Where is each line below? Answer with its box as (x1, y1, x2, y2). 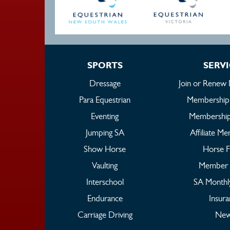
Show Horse (84, 143, 126, 154)
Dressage (89, 78, 121, 88)
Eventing (91, 110, 119, 121)
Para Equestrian (79, 94, 130, 105)
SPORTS (87, 59, 123, 70)
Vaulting (92, 160, 118, 170)
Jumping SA (85, 127, 124, 138)
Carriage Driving (77, 209, 132, 220)
